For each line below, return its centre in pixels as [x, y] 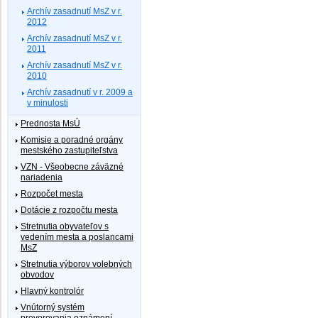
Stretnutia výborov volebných [76, 264]
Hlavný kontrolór [52, 291]
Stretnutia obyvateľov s [65, 226]
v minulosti [48, 103]
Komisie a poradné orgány [72, 139]
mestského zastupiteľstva [69, 150]
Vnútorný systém [53, 307]
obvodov [37, 274]
